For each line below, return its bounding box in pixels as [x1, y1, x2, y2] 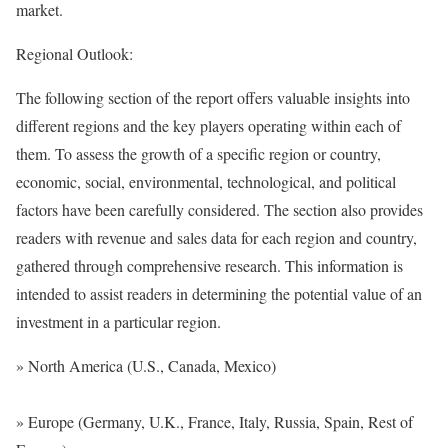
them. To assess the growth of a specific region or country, [16, 143, 381, 164]
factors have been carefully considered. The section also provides [16, 199, 423, 220]
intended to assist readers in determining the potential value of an [16, 283, 422, 304]
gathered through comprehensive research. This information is [16, 255, 403, 276]
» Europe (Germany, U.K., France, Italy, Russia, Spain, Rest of [16, 411, 413, 432]
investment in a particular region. [16, 311, 221, 332]
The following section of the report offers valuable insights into [16, 87, 410, 108]
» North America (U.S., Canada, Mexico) [16, 355, 276, 376]
